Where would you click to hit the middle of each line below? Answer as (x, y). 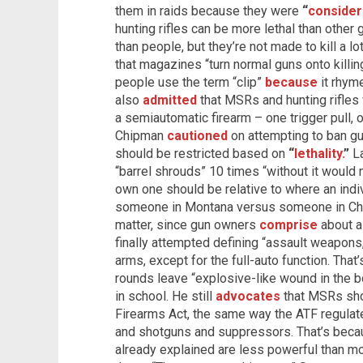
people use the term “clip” (190, 82)
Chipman (141, 135)
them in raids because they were (209, 11)
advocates (248, 296)
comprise (288, 224)
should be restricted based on (202, 153)
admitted (170, 100)
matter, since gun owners (187, 224)
